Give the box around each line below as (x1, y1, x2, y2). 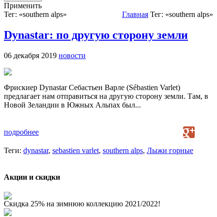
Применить (4, 1, 42, 10)
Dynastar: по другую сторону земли (4, 28, 188, 41)
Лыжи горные (147, 146, 193, 155)
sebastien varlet (52, 146, 99, 155)
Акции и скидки (4, 173, 60, 182)
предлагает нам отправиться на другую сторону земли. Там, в (4, 92, 208, 100)
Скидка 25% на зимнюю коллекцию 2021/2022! (4, 200, 160, 208)
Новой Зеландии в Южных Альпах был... (4, 100, 141, 109)
